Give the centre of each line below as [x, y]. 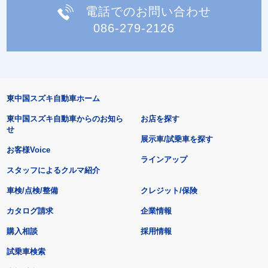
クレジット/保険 [169, 191]
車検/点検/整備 [32, 191]
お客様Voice [28, 150]
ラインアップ [164, 160]
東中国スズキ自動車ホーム [53, 99]
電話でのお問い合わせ [148, 11]
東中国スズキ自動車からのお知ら [65, 119]
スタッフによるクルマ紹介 [53, 170]
